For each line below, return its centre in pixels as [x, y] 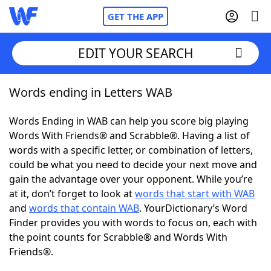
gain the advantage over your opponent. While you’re [131, 179]
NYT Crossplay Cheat [80, 157]
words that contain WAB [84, 208]
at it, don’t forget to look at [72, 194]
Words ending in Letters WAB [91, 92]
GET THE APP [135, 16]
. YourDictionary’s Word [193, 208]
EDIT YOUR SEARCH [135, 53]
